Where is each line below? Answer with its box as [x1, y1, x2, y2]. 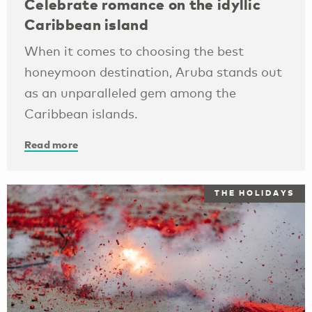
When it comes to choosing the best [24, 43, 244, 59]
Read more [24, 138, 79, 151]
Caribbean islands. [24, 106, 138, 122]
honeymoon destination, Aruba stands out [24, 64, 282, 80]
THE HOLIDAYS [214, 188, 295, 198]
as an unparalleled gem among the [24, 85, 236, 101]
